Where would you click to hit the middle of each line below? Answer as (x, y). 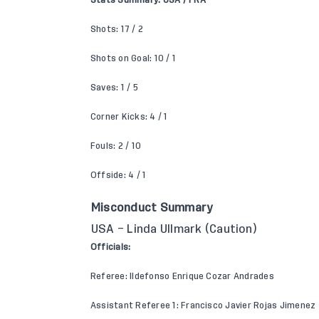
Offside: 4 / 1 (119, 176)
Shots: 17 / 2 (117, 30)
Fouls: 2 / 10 (116, 146)
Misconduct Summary (152, 208)
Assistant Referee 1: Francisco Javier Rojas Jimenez (203, 306)
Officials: (111, 247)
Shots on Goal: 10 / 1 (134, 59)
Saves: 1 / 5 (114, 88)
